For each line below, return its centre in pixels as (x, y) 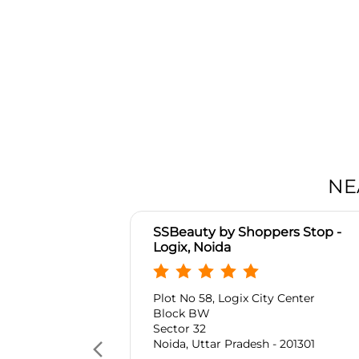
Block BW (182, 314)
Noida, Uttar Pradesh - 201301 (234, 344)
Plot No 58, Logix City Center (234, 298)
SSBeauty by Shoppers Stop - (247, 232)
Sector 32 (179, 329)
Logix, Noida (192, 248)
